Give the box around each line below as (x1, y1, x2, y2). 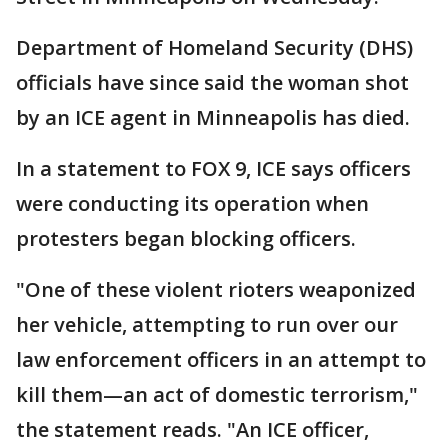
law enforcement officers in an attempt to (16, 346, 426, 373)
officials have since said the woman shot (16, 69, 409, 96)
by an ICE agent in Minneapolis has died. (16, 104, 410, 131)
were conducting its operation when (16, 190, 369, 217)
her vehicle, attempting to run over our (16, 311, 398, 338)
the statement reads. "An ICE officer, (16, 416, 369, 443)
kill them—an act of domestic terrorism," (16, 381, 418, 408)
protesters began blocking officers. (16, 225, 356, 252)
